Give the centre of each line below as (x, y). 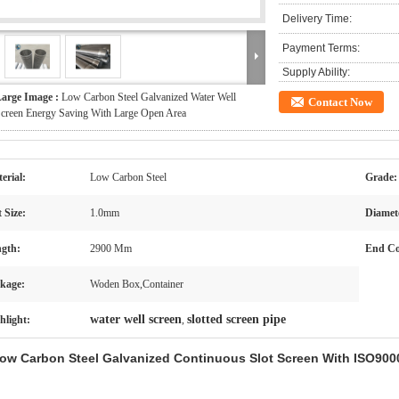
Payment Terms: (321, 48)
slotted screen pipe (236, 319)
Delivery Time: (317, 19)
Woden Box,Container (137, 284)
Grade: (381, 177)
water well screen (136, 319)
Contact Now (340, 102)
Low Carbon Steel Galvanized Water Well (149, 97)
